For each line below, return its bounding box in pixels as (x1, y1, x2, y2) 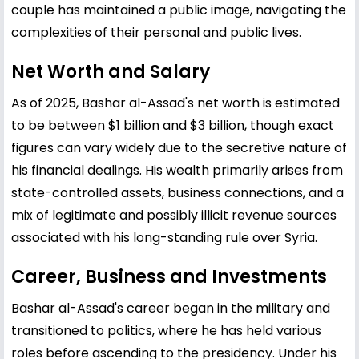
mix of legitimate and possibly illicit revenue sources (11, 205, 337, 224)
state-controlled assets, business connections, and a (11, 183, 344, 202)
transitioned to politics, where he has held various (11, 321, 321, 340)
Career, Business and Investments (11, 264, 327, 289)
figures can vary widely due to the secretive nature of (11, 138, 347, 157)
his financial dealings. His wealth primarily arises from (11, 160, 343, 179)
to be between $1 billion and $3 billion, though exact (11, 115, 334, 135)
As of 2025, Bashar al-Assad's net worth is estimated (11, 93, 340, 112)
